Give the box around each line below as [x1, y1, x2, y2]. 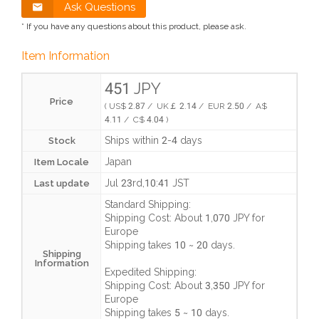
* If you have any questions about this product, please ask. [21, 21, 246, 31]
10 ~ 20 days [174, 239, 233, 251]
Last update [33, 177, 90, 189]
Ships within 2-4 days [105, 134, 202, 146]
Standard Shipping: [105, 198, 191, 210]
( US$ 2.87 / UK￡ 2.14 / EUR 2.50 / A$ [105, 100, 267, 111]
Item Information [21, 48, 110, 63]
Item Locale [34, 156, 89, 167]
